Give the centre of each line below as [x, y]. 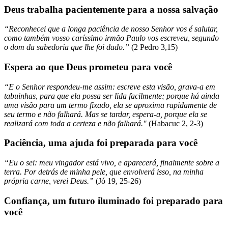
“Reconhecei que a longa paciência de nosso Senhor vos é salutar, [111, 29]
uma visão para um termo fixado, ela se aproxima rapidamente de [110, 105]
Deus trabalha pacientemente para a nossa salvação [112, 9]
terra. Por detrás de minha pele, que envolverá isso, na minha [104, 172]
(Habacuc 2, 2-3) [176, 123]
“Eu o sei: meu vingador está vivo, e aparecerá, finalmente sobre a [112, 163]
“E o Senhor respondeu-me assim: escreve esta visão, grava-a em [110, 87]
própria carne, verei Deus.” [50, 181]
